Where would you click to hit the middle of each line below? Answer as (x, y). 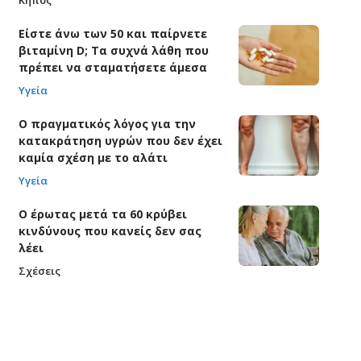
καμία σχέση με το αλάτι (93, 157)
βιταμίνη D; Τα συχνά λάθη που (113, 50)
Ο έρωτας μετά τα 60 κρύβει (102, 214)
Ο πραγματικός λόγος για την (107, 123)
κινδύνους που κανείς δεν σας (110, 230)
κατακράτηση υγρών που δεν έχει (120, 140)
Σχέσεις (39, 270)
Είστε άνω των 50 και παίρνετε (112, 33)
